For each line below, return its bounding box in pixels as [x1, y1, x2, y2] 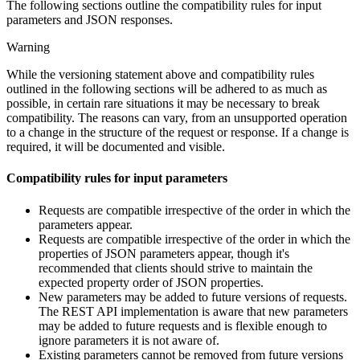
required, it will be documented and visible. [6, 140, 225, 154]
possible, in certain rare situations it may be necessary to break [6, 96, 320, 111]
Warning [6, 40, 50, 55]
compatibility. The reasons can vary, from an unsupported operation [6, 111, 347, 125]
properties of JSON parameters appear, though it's [39, 246, 289, 260]
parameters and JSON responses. [6, 13, 173, 27]
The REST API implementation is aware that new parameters [39, 304, 348, 318]
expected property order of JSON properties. [39, 275, 264, 289]
